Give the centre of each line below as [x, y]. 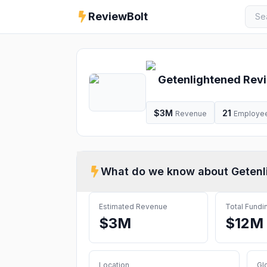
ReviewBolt [118, 16]
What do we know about [166, 171]
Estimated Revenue [133, 207]
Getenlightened [199, 80]
